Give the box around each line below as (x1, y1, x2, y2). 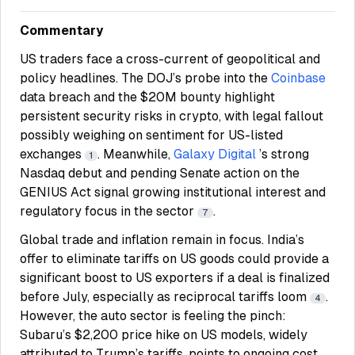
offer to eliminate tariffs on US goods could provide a (20, 251, 329, 266)
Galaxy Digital (174, 147, 256, 162)
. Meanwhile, (97, 147, 174, 162)
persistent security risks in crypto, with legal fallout (20, 109, 323, 124)
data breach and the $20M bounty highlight (20, 90, 275, 105)
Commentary (20, 23, 103, 38)
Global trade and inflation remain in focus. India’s (20, 232, 304, 247)
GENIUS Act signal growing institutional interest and (20, 185, 326, 200)
